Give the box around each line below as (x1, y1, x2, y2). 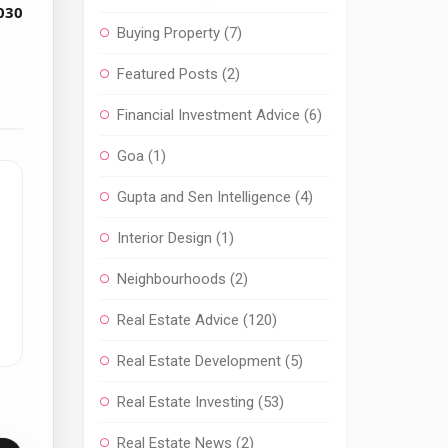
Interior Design (116, 229, 212, 247)
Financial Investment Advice (116, 106, 300, 124)
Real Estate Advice (116, 311, 239, 329)
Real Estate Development (116, 352, 281, 370)
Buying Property (116, 24, 220, 42)
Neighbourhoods (116, 270, 226, 288)
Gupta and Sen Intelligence (116, 188, 291, 206)
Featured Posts (116, 65, 218, 83)
